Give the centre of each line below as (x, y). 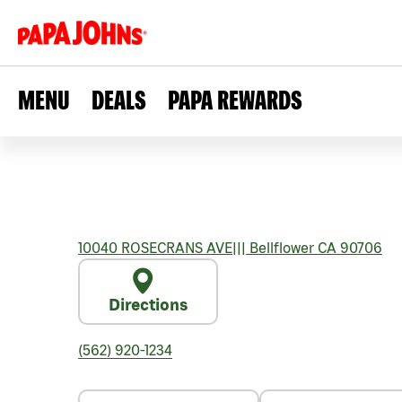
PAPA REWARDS (235, 100)
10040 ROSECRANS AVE (155, 248)
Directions (148, 305)
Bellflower (280, 248)
